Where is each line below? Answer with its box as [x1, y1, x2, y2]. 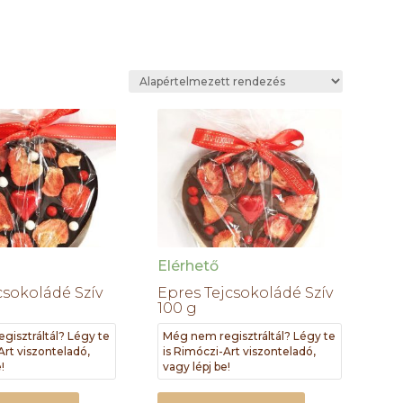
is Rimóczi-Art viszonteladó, [163, 344, 317, 358]
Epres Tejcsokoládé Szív [157, 283, 334, 301]
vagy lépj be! [163, 359, 231, 373]
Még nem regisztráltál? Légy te [163, 328, 336, 343]
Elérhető [157, 256, 219, 274]
